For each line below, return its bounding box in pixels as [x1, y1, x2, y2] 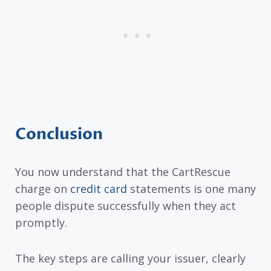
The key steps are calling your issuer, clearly [15, 250, 246, 266]
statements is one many [127, 181, 256, 197]
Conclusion [15, 123, 103, 146]
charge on [15, 181, 70, 197]
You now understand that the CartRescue [15, 165, 230, 180]
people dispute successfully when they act [15, 198, 236, 214]
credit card [70, 181, 127, 197]
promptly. [15, 215, 67, 230]
